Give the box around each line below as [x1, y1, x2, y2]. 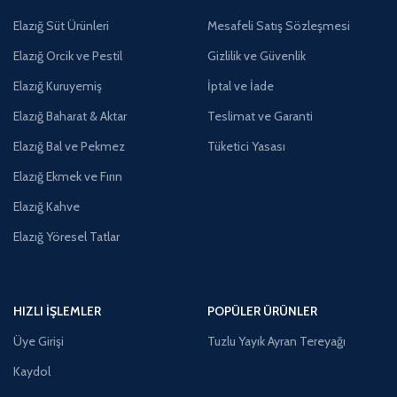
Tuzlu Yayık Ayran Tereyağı [206, 333, 346, 350]
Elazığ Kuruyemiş [13, 78, 102, 95]
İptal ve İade [206, 78, 274, 95]
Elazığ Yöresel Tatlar [13, 229, 120, 245]
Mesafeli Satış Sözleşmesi [206, 18, 350, 35]
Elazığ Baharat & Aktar [13, 108, 127, 125]
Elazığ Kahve [13, 198, 80, 215]
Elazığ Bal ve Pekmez [13, 138, 125, 155]
